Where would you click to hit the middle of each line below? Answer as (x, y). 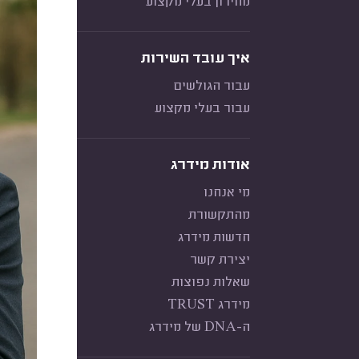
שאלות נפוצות (211, 283)
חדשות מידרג (214, 238)
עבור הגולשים (212, 87)
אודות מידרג (210, 166)
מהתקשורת (219, 216)
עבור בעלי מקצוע (202, 109)
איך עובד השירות (196, 59)
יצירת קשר (220, 260)
